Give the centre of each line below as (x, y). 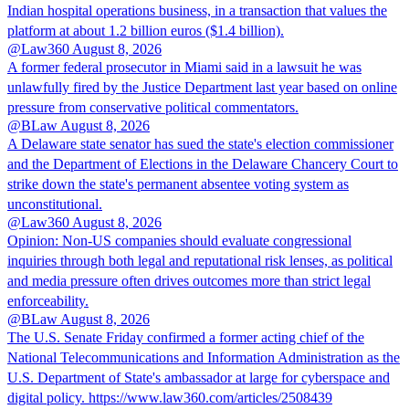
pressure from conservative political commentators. (153, 108)
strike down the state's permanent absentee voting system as (178, 184)
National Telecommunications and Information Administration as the (204, 358)
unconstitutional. (55, 204)
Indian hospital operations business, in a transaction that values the (197, 11)
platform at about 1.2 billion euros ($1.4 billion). (146, 31)
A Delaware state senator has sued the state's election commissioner (200, 144)
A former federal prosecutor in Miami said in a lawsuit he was (184, 68)
